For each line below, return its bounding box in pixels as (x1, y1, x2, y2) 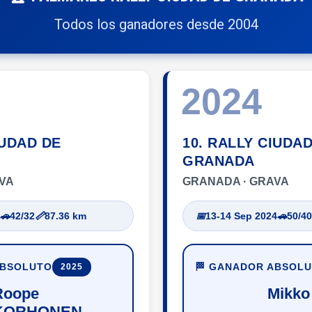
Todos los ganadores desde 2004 (54, 15, 258, 33)
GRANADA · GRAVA (182, 175, 289, 187)
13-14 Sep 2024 (205, 210, 277, 221)
